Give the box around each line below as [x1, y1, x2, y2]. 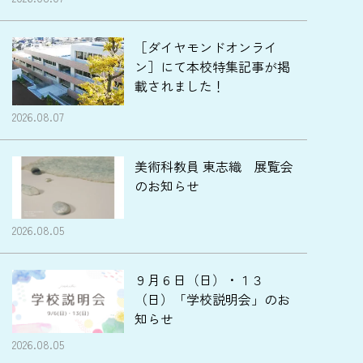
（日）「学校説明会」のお [135, 289, 290, 310]
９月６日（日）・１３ [135, 270, 264, 290]
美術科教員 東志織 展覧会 [135, 156, 293, 176]
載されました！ [135, 75, 225, 96]
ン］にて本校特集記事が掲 [135, 56, 290, 76]
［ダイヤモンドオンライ [135, 36, 277, 57]
